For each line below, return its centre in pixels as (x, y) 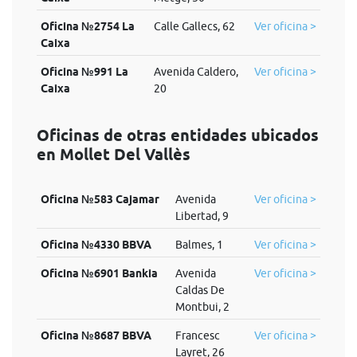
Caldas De (200, 290)
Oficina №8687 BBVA (96, 335)
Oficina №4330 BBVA (96, 245)
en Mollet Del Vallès (114, 155)
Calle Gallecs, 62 (194, 26)
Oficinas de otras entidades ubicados (178, 135)
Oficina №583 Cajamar (100, 199)
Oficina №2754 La (87, 26)
